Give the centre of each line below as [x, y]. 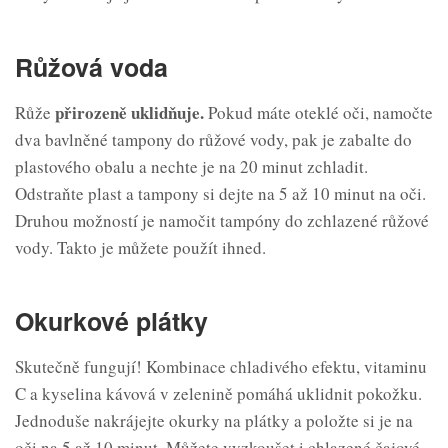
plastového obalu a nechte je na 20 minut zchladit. [191, 167]
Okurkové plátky [111, 321]
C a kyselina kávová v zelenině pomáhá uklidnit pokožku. [218, 394]
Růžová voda [91, 67]
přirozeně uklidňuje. [129, 113]
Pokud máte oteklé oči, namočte [318, 113]
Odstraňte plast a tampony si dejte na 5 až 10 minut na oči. [220, 194]
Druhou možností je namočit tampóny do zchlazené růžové [222, 221]
